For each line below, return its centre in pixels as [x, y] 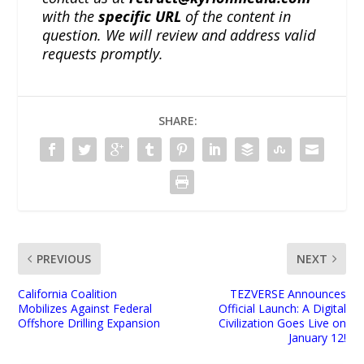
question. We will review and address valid [179, 35]
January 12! [317, 337]
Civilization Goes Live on [282, 323]
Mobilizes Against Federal [85, 308]
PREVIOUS [64, 258]
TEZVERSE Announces [288, 293]
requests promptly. [103, 53]
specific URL [140, 16]
